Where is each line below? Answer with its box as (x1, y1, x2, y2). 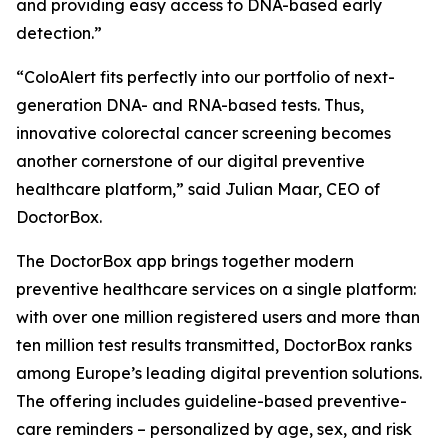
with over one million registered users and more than (16, 307, 420, 327)
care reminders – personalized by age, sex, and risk (16, 419, 412, 439)
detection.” (16, 23, 102, 43)
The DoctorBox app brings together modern (16, 251, 354, 271)
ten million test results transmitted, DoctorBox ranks (16, 335, 412, 355)
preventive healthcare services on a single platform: (16, 279, 416, 299)
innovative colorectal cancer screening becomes (16, 123, 391, 143)
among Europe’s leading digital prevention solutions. (16, 363, 422, 383)
